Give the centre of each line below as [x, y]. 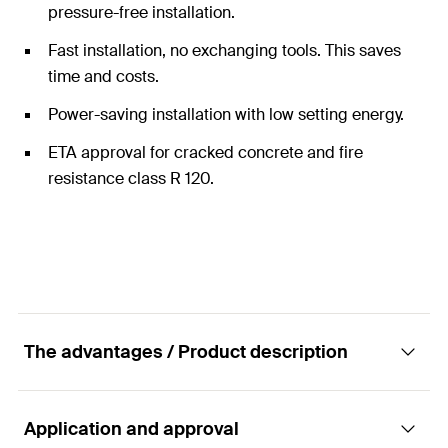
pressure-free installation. [141, 12]
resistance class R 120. [131, 178]
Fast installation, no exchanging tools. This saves [224, 50]
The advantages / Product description [186, 352]
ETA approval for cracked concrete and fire [205, 152]
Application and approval [131, 429]
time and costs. [103, 76]
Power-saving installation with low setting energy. [226, 114]
